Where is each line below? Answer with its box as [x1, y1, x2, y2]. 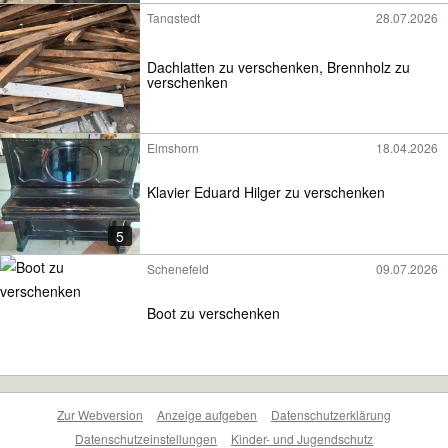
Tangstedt [147, 9, 200, 26]
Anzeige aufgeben [157, 406, 257, 423]
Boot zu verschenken [147, 303, 280, 324]
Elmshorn [147, 139, 199, 156]
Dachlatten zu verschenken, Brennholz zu [147, 56, 410, 77]
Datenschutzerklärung [271, 406, 391, 423]
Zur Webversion [57, 406, 143, 423]
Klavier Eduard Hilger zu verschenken [147, 182, 385, 203]
